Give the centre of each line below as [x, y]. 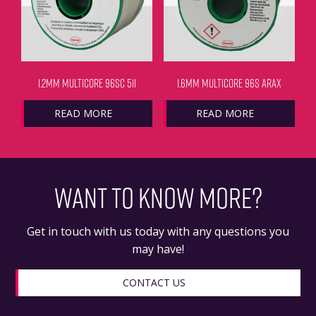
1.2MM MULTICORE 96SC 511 [87, 83]
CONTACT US [154, 283]
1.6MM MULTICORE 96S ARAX [229, 83]
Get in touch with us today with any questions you [158, 232]
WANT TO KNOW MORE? [158, 198]
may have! [158, 249]
